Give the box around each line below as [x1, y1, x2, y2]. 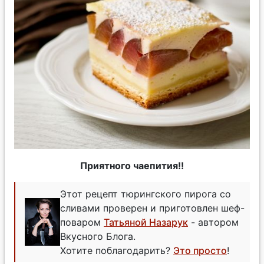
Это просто [173, 244, 227, 256]
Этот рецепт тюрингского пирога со [60, 187, 231, 200]
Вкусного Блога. [60, 230, 136, 242]
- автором [188, 216, 239, 228]
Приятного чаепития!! [80, 159, 184, 171]
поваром [60, 216, 104, 228]
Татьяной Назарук [104, 216, 188, 228]
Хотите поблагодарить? [60, 244, 173, 256]
